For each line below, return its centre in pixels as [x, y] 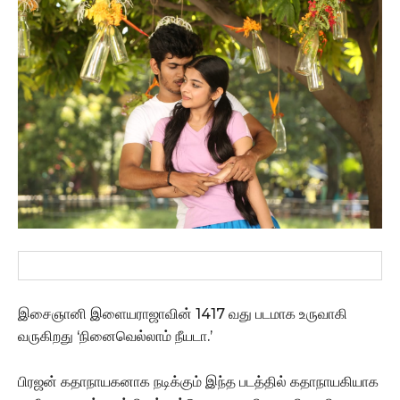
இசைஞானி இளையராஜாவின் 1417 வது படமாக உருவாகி [183, 313]
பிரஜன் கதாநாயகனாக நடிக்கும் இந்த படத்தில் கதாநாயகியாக [198, 381]
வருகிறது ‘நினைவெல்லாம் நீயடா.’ [115, 336]
